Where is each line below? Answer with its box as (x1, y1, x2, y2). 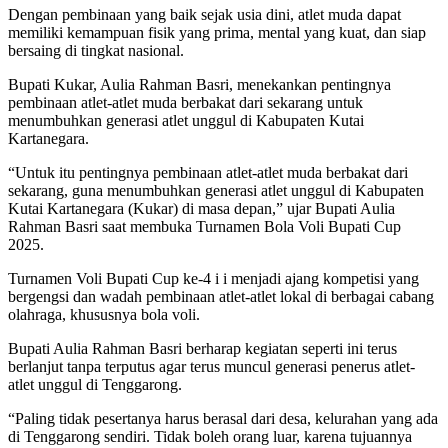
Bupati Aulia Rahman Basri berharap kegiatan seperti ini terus (8, 339, 397, 357)
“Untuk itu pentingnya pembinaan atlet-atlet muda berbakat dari (8, 163, 408, 181)
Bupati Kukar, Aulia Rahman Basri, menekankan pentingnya (8, 75, 391, 93)
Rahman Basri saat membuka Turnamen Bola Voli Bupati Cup (8, 217, 401, 235)
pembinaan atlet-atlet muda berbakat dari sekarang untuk (8, 93, 363, 111)
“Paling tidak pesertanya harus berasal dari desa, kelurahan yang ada (8, 409, 438, 427)
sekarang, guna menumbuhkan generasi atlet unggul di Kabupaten (8, 181, 424, 199)
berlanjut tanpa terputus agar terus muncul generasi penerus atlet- (8, 357, 415, 375)
